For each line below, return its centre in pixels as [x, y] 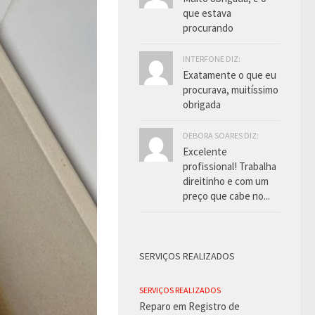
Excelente [205, 152]
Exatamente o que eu [230, 75]
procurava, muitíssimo [231, 90]
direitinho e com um [226, 181]
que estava [207, 13]
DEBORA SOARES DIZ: [221, 136]
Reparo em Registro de [189, 307]
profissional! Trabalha [230, 167]
